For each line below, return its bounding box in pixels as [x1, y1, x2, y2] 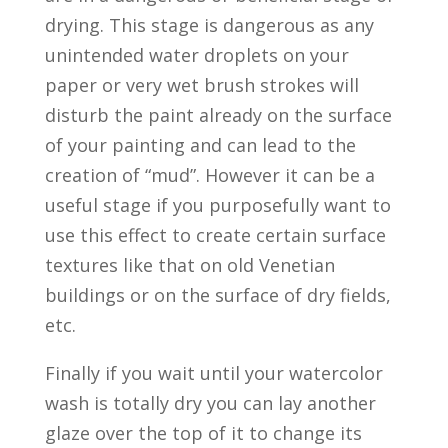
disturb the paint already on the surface [44, 103, 392, 128]
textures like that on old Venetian [44, 253, 335, 278]
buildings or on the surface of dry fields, [44, 283, 391, 308]
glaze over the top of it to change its [44, 421, 362, 446]
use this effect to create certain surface [44, 223, 386, 248]
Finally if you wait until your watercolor [44, 361, 383, 386]
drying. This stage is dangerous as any [44, 13, 374, 38]
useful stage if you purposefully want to [44, 193, 391, 218]
